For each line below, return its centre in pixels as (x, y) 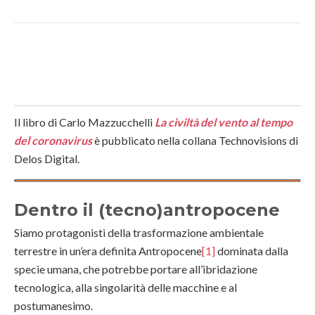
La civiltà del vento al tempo (224, 122)
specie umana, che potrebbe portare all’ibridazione (136, 269)
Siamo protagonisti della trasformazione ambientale (139, 233)
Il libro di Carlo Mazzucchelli (84, 122)
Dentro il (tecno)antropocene (147, 210)
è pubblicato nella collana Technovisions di (195, 140)
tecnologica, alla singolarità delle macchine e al (126, 288)
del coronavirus (53, 140)
